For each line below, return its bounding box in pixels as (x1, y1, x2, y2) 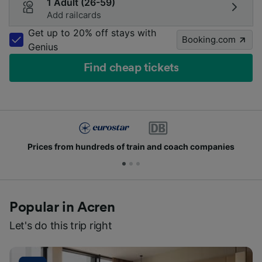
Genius (28, 41, 58, 53)
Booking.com (182, 34, 236, 45)
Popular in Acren (9, 201, 115, 215)
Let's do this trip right (9, 219, 112, 232)
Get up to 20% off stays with (28, 27, 156, 39)
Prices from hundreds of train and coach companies (27, 142, 235, 151)
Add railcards (47, 9, 101, 20)
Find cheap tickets (83, 62, 179, 74)
